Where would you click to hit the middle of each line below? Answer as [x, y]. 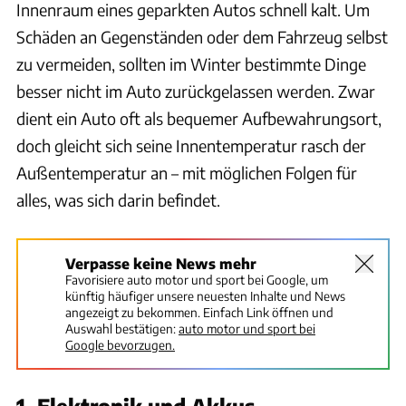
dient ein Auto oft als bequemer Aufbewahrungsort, [199, 118]
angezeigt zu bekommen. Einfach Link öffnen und [199, 312]
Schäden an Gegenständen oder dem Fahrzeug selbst [202, 36]
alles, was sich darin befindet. [118, 199]
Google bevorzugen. [120, 344]
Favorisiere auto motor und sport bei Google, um [197, 279]
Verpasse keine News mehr [161, 263]
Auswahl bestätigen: [121, 328]
